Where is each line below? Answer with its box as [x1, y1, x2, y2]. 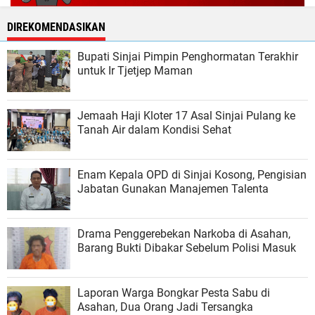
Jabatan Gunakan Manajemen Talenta [77, 181, 269, 195]
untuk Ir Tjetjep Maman [77, 63, 193, 77]
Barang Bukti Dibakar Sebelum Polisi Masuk [77, 240, 296, 255]
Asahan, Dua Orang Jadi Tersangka [77, 300, 253, 314]
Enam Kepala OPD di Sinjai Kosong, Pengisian [77, 167, 307, 181]
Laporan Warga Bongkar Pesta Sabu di [77, 285, 270, 300]
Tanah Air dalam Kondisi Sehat [77, 122, 231, 136]
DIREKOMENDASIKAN [7, 20, 105, 34]
